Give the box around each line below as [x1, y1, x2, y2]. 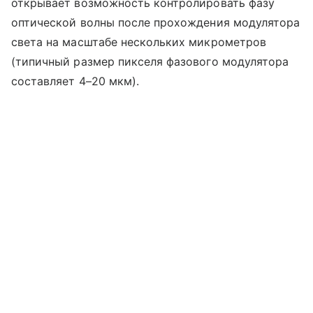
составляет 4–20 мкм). [11, 74, 140, 89]
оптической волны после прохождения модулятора [11, 15, 300, 30]
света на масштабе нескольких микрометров [11, 35, 266, 50]
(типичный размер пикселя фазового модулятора [11, 54, 289, 69]
